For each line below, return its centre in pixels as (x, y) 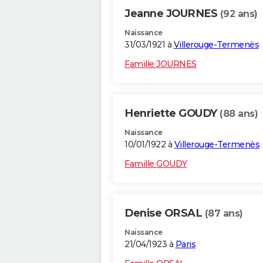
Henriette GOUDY (172, 114)
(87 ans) (224, 214)
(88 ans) (239, 114)
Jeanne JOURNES (172, 14)
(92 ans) (239, 14)
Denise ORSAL (165, 213)
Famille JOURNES (161, 64)
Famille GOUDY (156, 164)
